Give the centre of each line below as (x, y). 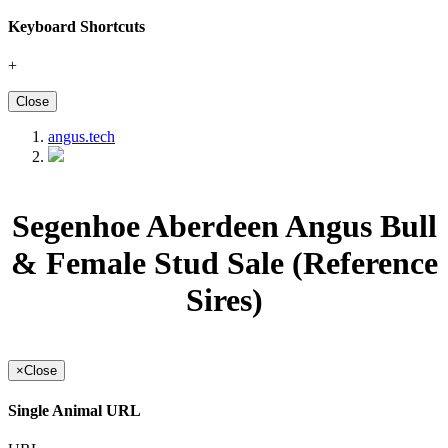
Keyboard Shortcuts (76, 26)
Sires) (224, 299)
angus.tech (81, 137)
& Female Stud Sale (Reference (224, 262)
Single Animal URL (74, 411)
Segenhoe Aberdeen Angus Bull (224, 225)
